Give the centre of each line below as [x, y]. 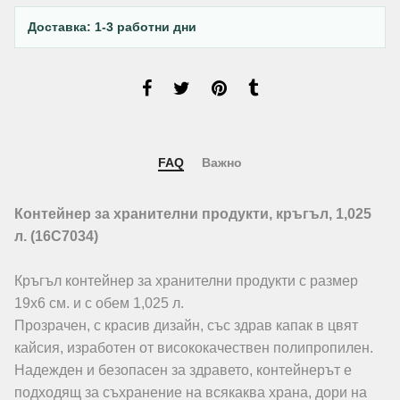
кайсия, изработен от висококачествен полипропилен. [194, 348]
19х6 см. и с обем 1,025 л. [99, 304]
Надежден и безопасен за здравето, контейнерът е [183, 371]
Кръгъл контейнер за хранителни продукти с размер [186, 281]
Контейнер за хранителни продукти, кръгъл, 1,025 [193, 214]
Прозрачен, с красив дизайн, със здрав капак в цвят [186, 326]
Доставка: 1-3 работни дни [112, 26]
